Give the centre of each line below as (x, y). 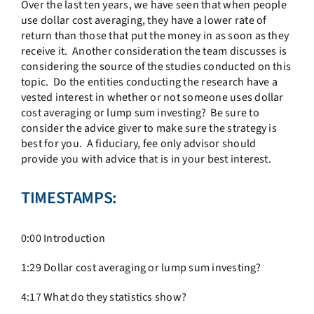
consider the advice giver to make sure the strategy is (149, 128)
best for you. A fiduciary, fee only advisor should (138, 143)
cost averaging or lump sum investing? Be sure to (140, 112)
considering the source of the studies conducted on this (156, 66)
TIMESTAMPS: (69, 198)
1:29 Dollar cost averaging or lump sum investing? (141, 268)
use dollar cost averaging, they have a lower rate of (144, 20)
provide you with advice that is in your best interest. (146, 159)
